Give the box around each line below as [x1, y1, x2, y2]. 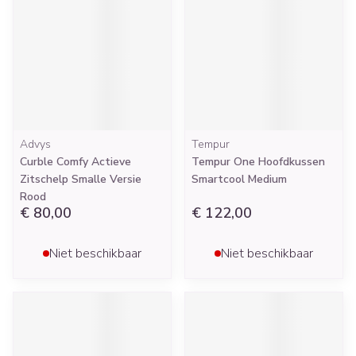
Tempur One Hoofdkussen [192, 154, 325, 169]
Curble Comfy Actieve [20, 154, 131, 169]
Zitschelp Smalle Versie [20, 172, 141, 187]
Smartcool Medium [192, 172, 287, 187]
